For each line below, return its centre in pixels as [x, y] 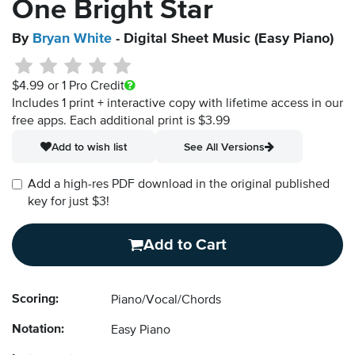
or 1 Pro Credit [86, 87]
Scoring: [35, 300]
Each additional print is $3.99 [150, 122]
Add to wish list [89, 147]
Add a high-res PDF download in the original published [179, 185]
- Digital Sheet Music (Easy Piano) [223, 39]
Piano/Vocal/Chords [166, 301]
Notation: [38, 330]
